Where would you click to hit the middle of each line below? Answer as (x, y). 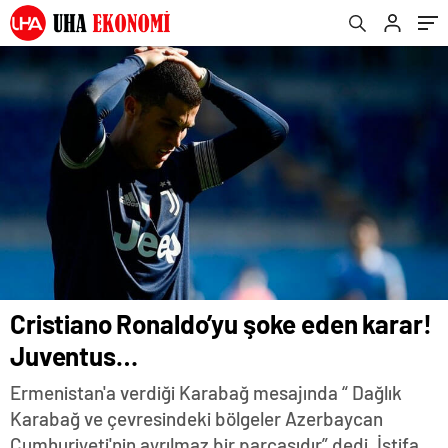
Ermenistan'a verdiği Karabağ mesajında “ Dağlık (206, 393)
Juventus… (74, 356)
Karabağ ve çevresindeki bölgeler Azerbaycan (196, 419)
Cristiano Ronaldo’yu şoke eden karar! (221, 324)
